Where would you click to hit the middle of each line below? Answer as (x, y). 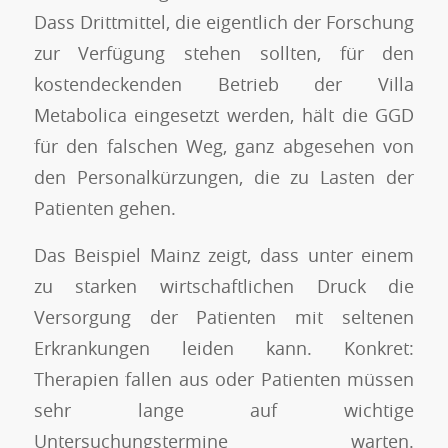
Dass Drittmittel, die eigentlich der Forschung (224, 21)
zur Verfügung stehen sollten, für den (224, 52)
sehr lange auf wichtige (224, 409)
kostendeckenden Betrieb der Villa (224, 83)
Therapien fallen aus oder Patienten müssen (224, 378)
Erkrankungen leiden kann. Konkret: (224, 347)
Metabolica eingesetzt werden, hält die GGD (224, 114)
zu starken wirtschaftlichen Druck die (224, 285)
